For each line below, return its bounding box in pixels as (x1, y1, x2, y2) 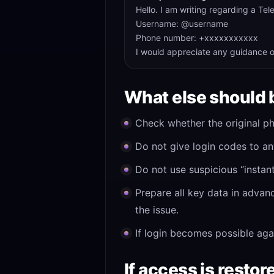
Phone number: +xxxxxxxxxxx (136, 32, 258, 43)
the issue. (135, 203, 179, 216)
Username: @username (136, 18, 228, 29)
